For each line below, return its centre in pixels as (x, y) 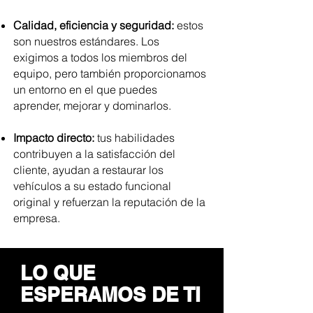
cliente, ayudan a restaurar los (88, 170)
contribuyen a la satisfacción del (94, 154)
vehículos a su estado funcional (92, 186)
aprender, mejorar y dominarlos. (92, 105)
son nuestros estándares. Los (86, 41)
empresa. (37, 218)
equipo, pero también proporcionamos (110, 73)
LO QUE (58, 273)
